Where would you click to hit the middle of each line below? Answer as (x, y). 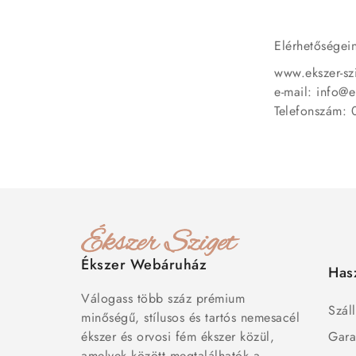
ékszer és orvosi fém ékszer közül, (178, 336)
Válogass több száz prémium (163, 298)
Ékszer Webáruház (144, 264)
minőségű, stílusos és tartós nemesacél (190, 317)
